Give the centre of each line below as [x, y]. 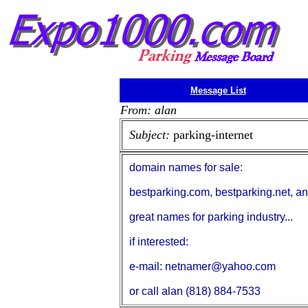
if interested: [159, 242]
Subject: [151, 135]
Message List [218, 90]
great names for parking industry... [211, 217]
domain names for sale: [186, 167]
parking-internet [213, 135]
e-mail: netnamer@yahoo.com [202, 266]
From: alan [148, 110]
